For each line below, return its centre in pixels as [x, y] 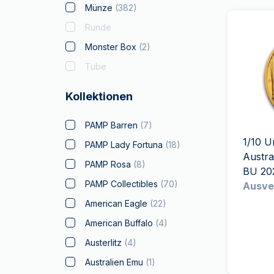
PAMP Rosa [108, 164]
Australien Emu [114, 262]
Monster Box [111, 47]
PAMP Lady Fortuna [124, 145]
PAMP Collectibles [122, 184]
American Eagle [117, 203]
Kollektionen [99, 96]
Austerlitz [104, 243]
